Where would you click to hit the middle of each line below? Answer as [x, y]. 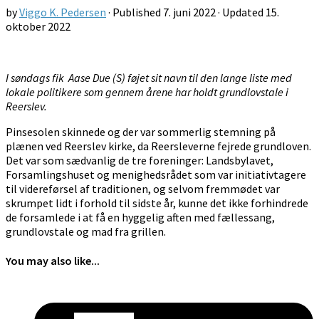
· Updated [241, 12]
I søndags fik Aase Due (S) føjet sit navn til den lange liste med [149, 77]
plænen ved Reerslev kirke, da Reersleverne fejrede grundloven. [158, 146]
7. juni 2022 [189, 12]
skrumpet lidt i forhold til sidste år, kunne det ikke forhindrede [157, 203]
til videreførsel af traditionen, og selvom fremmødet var [143, 188]
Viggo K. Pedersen [63, 12]
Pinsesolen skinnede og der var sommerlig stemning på [141, 131]
